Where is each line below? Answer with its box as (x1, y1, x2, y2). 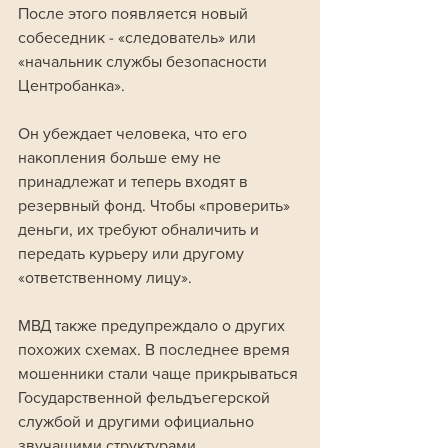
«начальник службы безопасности (18, 53, 271, 71)
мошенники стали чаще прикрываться (18, 365, 302, 383)
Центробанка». (18, 77, 129, 95)
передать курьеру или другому (18, 245, 248, 263)
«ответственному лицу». (18, 269, 192, 287)
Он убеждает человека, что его (18, 125, 251, 143)
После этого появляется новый (18, 5, 252, 23)
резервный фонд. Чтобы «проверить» (18, 197, 294, 215)
